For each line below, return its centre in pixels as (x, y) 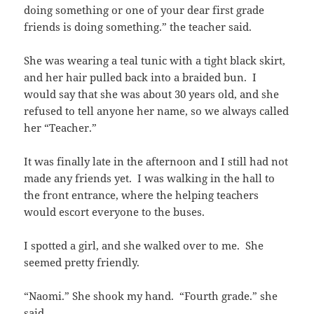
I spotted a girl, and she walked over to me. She (144, 246)
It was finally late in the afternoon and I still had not (156, 162)
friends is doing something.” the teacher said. (138, 27)
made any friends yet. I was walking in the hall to (150, 178)
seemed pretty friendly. (82, 262)
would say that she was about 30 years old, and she (152, 94)
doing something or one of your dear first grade (144, 10)
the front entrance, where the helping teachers (142, 195)
